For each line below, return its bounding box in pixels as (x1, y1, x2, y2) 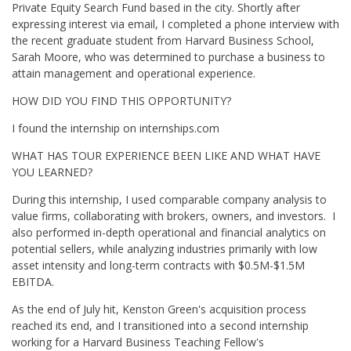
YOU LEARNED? (12, 165, 92, 179)
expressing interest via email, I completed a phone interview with (12, 16, 339, 31)
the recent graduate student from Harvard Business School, (12, 33, 314, 48)
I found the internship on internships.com (12, 121, 219, 136)
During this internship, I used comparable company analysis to (12, 192, 327, 207)
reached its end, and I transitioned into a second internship (12, 318, 309, 333)
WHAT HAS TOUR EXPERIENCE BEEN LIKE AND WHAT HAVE (12, 148, 320, 163)
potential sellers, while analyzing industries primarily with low (12, 241, 317, 256)
